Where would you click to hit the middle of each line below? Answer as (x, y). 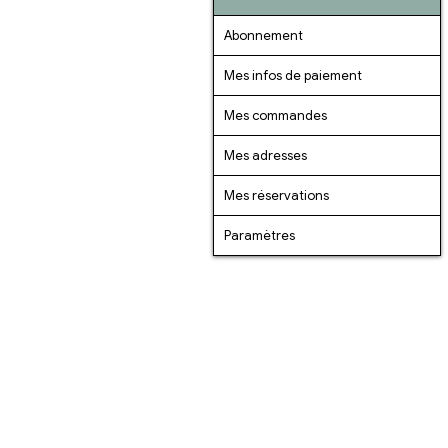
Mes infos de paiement (293, 75)
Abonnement (263, 35)
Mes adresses (265, 155)
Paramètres (259, 235)
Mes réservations (276, 195)
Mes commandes (275, 115)
